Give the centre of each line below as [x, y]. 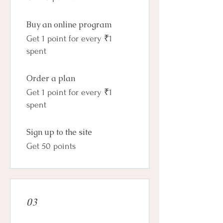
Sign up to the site [59, 132]
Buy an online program [69, 24]
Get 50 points [51, 146]
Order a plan [51, 78]
